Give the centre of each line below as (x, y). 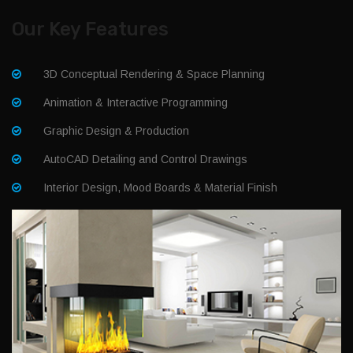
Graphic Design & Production (116, 130)
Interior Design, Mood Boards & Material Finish (160, 187)
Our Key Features (90, 29)
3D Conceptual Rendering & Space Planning (154, 74)
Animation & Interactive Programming (136, 102)
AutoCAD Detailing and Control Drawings (145, 159)
